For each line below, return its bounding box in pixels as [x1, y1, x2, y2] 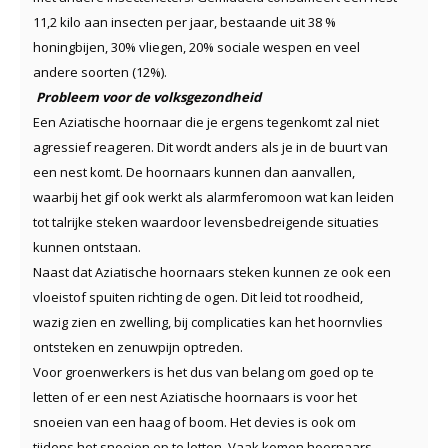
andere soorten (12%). [33, 62, 167, 81]
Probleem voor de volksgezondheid [36, 87, 261, 106]
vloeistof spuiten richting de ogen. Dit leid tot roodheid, [33, 287, 363, 306]
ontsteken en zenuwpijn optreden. [33, 337, 243, 356]
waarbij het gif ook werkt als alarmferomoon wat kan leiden [33, 187, 394, 206]
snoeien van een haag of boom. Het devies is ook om [33, 412, 359, 431]
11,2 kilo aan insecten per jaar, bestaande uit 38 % [33, 12, 336, 31]
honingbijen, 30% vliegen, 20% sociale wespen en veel [33, 37, 360, 56]
